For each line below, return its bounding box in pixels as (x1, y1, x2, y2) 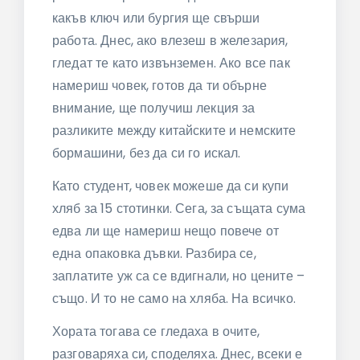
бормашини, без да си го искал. (52, 144, 241, 163)
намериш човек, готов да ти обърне (52, 76, 267, 96)
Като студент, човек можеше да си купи (52, 176, 289, 195)
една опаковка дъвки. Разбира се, (52, 243, 256, 263)
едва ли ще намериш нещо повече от (52, 221, 279, 240)
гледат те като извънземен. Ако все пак (52, 54, 290, 73)
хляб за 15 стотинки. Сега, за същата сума (52, 198, 306, 218)
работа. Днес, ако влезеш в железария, (52, 31, 288, 51)
